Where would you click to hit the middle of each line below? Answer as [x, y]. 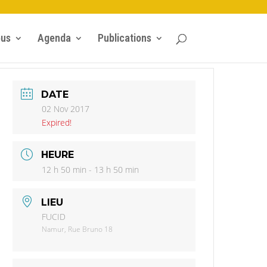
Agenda [54, 38]
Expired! [57, 122]
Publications [124, 38]
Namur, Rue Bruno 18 [77, 229]
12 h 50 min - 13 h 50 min [91, 170]
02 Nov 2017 [66, 108]
